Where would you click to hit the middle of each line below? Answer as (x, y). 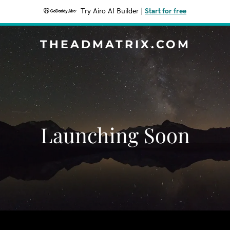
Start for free (166, 11)
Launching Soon (115, 135)
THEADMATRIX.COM (115, 44)
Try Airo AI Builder (110, 11)
